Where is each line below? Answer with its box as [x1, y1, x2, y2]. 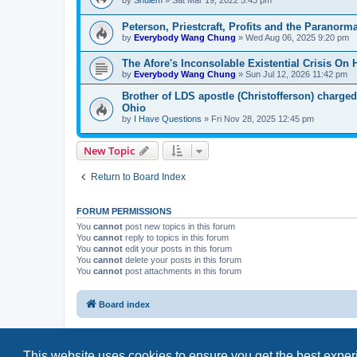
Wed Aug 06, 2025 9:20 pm [245, 32, 349, 42]
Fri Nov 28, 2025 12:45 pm [211, 114, 314, 124]
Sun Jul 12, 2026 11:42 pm [245, 69, 347, 80]
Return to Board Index [91, 171, 186, 183]
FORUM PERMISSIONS [76, 206, 171, 217]
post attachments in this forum [123, 266, 241, 277]
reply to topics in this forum [123, 233, 229, 243]
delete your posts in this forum [123, 255, 241, 265]
